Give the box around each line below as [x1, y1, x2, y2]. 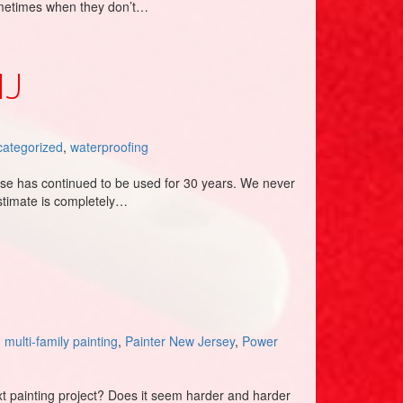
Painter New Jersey [125, 332, 235, 350]
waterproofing [70, 138, 148, 156]
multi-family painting [4, 332, 118, 350]
